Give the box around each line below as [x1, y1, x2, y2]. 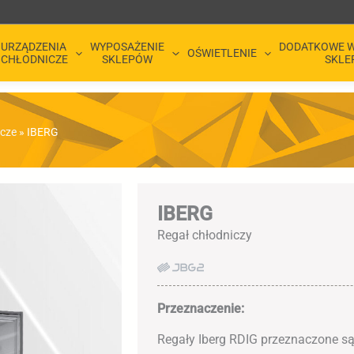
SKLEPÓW [102, 53, 153, 66]
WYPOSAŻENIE [90, 40, 165, 54]
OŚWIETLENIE [186, 47, 257, 60]
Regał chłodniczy [157, 227, 253, 243]
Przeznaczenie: [157, 300, 245, 316]
